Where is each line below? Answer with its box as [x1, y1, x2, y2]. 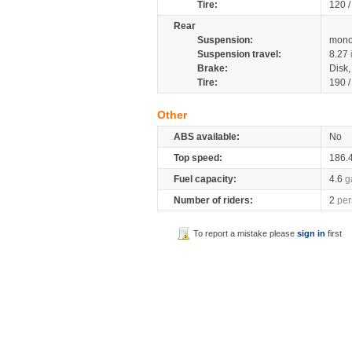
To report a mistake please [193, 229, 298, 238]
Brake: [197, 63, 228, 74]
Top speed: [174, 152, 222, 163]
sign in [297, 229, 326, 238]
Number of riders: [174, 195, 253, 206]
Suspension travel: [197, 49, 281, 60]
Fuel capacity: [174, 174, 236, 185]
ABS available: [174, 131, 240, 142]
